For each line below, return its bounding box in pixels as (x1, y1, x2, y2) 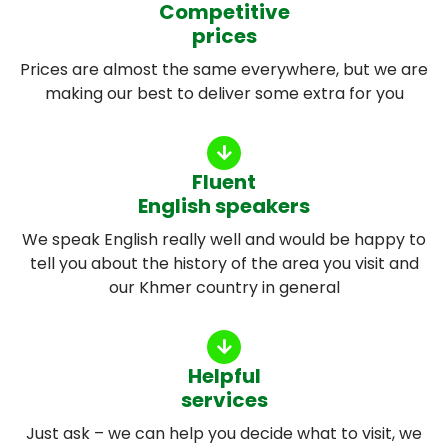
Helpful (187, 361, 261, 390)
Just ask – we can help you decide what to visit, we (26, 421, 422, 445)
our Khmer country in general (108, 275, 340, 299)
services (180, 385, 268, 414)
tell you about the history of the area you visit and (29, 251, 419, 275)
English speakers (138, 191, 310, 220)
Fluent (192, 167, 256, 196)
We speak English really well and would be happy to (22, 227, 426, 251)
